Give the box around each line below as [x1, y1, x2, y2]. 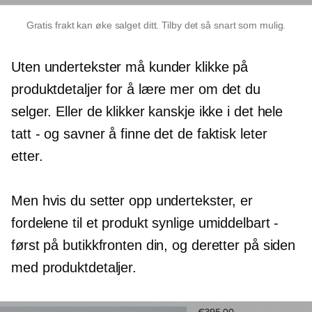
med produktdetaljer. [11, 259, 136, 275]
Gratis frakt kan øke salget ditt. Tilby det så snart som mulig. [26, 19, 286, 31]
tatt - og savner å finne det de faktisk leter [11, 125, 267, 141]
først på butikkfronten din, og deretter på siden [11, 237, 296, 253]
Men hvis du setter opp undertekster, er [11, 192, 253, 208]
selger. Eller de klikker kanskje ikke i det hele [11, 103, 283, 119]
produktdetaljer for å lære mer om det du [11, 81, 260, 97]
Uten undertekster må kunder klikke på [11, 58, 249, 75]
